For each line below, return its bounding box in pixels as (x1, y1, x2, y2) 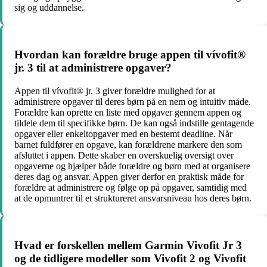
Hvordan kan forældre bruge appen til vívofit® (14, 48, 246, 61)
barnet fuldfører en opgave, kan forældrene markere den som (14, 139, 242, 150)
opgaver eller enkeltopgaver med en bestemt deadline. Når (14, 128, 232, 139)
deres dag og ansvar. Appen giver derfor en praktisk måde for (14, 171, 244, 182)
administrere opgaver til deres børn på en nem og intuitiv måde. (14, 96, 251, 107)
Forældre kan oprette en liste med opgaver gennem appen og (14, 107, 241, 117)
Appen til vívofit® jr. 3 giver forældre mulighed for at (14, 85, 215, 96)
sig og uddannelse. (14, 2, 84, 13)
